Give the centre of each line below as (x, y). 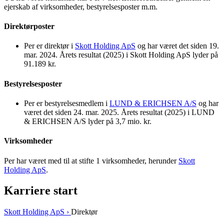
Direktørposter (29, 26)
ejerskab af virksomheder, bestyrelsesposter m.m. (81, 6)
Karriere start (41, 191)
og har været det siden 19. (177, 46)
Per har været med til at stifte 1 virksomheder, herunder (91, 160)
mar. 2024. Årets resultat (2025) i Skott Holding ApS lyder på (121, 55)
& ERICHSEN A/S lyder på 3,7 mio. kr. (88, 121)
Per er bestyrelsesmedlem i (67, 103)
